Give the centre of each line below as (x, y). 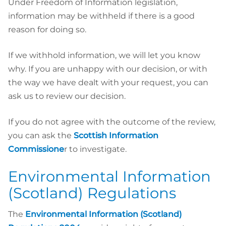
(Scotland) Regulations (94, 193)
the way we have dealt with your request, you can (108, 82)
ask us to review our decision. (67, 96)
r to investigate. (95, 149)
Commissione (36, 149)
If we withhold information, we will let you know (104, 55)
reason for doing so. (47, 29)
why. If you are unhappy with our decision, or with (108, 69)
